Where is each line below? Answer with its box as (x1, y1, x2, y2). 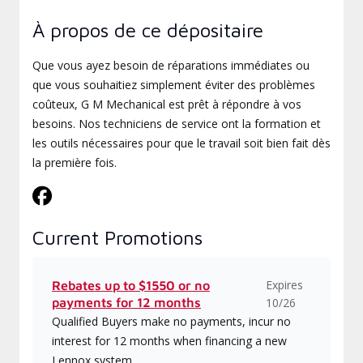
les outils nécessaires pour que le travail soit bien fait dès (32, 135, 331, 151)
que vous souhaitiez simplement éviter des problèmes (32, 77, 315, 92)
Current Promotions (32, 226, 203, 249)
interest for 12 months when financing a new (52, 333, 287, 348)
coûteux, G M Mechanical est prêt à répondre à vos (32, 96, 301, 112)
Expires (265, 277, 303, 293)
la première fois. (32, 155, 117, 170)
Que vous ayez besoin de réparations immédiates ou (32, 58, 310, 73)
